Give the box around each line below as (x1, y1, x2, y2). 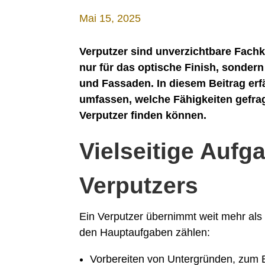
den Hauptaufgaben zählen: (79, 227, 211, 239)
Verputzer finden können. (79, 109, 207, 122)
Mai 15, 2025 (79, 12, 141, 24)
